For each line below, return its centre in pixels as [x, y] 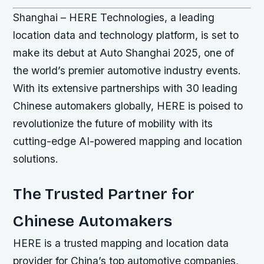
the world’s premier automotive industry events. [127, 70]
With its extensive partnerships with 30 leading [126, 88]
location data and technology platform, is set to [126, 35]
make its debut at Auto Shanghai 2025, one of [124, 53]
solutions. [36, 159]
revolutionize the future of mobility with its [113, 123]
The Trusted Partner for [104, 194]
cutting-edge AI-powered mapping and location [128, 141]
